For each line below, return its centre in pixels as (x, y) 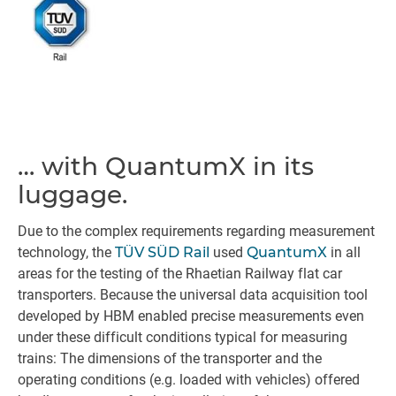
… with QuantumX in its (166, 166)
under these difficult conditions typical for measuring (183, 337)
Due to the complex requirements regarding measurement (196, 231)
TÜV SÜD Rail (162, 252)
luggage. (72, 194)
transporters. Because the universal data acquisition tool (193, 295)
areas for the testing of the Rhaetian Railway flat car (180, 274)
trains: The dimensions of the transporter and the (170, 358)
